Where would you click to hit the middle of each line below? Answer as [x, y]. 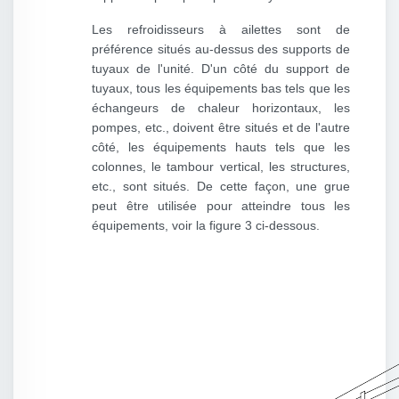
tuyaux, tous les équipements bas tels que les [221, 89]
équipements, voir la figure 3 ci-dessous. [206, 226]
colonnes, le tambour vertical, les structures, [221, 167]
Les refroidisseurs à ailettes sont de [221, 30]
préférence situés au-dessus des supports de [221, 49]
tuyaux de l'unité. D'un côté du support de [221, 69]
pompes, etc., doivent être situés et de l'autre [221, 128]
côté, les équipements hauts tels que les [221, 147]
